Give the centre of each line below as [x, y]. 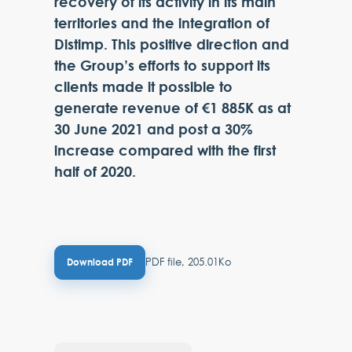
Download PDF [100, 262]
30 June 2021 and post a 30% [154, 129]
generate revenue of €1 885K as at [173, 108]
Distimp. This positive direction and [172, 44]
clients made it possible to [144, 86]
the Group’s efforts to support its [163, 65]
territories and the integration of [162, 23]
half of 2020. [95, 171]
